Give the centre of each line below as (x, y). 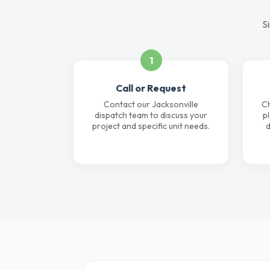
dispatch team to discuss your (151, 115)
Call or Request (151, 88)
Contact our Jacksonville (151, 104)
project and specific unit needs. (151, 126)
